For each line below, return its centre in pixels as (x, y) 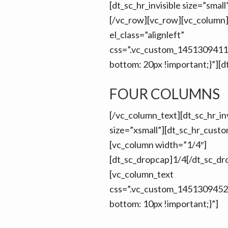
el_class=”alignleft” (147, 34)
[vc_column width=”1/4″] (158, 144)
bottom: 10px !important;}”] (164, 203)
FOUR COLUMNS (164, 93)
